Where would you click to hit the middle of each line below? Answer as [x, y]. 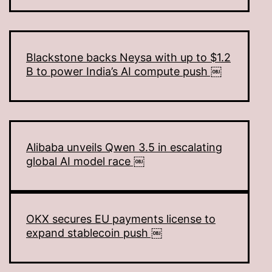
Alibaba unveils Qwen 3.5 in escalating [124, 148]
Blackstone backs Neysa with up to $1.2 [128, 58]
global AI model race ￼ [85, 161]
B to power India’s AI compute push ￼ [124, 72]
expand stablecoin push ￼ [94, 233]
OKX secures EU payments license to [121, 219]
